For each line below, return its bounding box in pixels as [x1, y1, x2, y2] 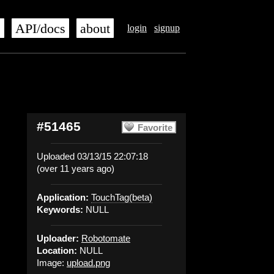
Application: [37, 192, 89, 202]
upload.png [67, 257, 110, 268]
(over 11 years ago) [37, 163, 114, 174]
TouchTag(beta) [91, 192, 152, 202]
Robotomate [81, 233, 130, 243]
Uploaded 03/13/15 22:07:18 [37, 151, 148, 161]
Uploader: [37, 233, 79, 243]
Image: [37, 257, 67, 268]
